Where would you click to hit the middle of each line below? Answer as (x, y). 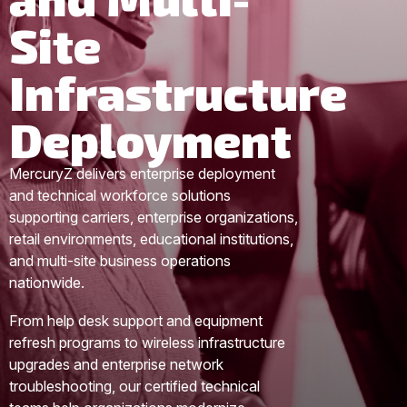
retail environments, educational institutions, (151, 239)
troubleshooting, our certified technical (134, 387)
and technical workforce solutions (120, 196)
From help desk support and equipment (136, 321)
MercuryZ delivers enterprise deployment (142, 174)
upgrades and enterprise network (116, 365)
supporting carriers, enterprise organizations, (154, 218)
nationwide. (47, 283)
